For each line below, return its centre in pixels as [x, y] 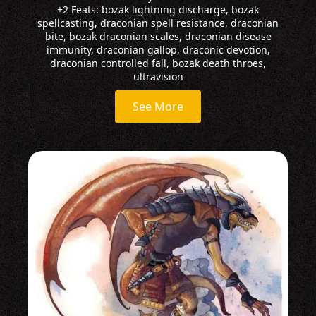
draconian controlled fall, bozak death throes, [158, 63]
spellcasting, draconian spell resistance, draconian [158, 23]
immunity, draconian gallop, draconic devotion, [158, 49]
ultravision [158, 76]
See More [158, 106]
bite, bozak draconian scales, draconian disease [158, 36]
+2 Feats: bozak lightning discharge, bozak [158, 9]
